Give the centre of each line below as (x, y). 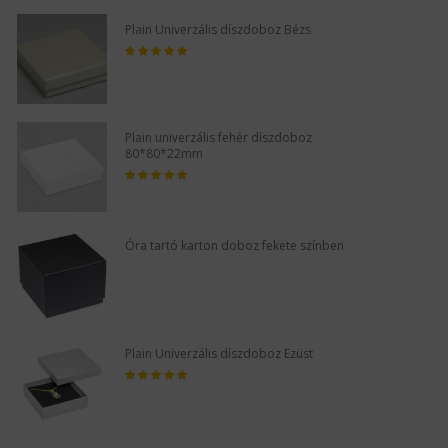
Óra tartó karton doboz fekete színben (234, 245)
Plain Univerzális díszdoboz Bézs (218, 29)
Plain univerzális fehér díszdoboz (218, 137)
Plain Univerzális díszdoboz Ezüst (219, 353)
